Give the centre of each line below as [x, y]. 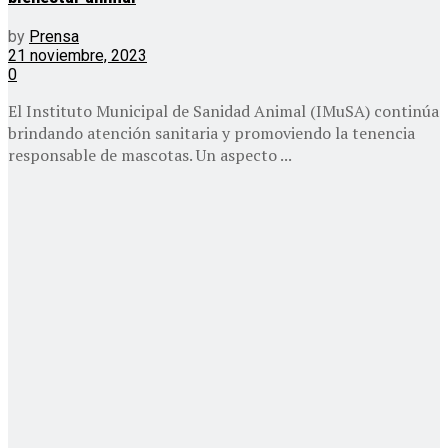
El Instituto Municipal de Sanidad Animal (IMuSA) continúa [223, 111]
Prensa [54, 37]
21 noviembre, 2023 [77, 56]
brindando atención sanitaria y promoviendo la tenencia [211, 133]
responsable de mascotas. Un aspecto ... [150, 155]
